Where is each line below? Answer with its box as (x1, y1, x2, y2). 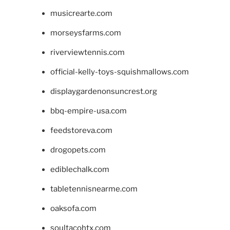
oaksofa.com (50, 204, 97, 214)
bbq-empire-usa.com (50, 106, 127, 116)
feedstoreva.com (50, 126, 112, 136)
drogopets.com (50, 145, 106, 155)
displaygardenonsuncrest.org (50, 87, 157, 97)
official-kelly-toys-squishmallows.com (50, 67, 189, 77)
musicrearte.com (50, 9, 112, 18)
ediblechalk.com (50, 165, 109, 175)
